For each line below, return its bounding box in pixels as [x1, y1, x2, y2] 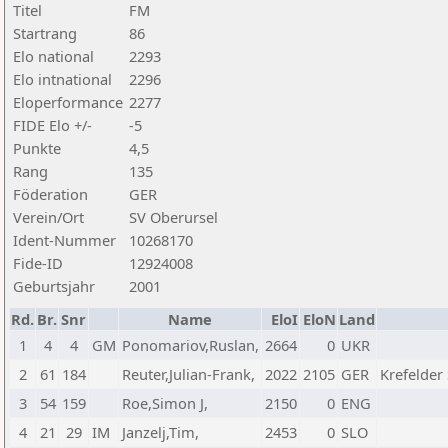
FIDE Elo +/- [13, 115, 92, 135]
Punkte [13, 138, 61, 158]
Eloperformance [13, 92, 123, 112]
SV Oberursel [129, 207, 218, 227]
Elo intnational [13, 69, 112, 89]
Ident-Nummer [13, 230, 116, 250]
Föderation [13, 184, 88, 204]
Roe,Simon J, [122, 393, 208, 413]
